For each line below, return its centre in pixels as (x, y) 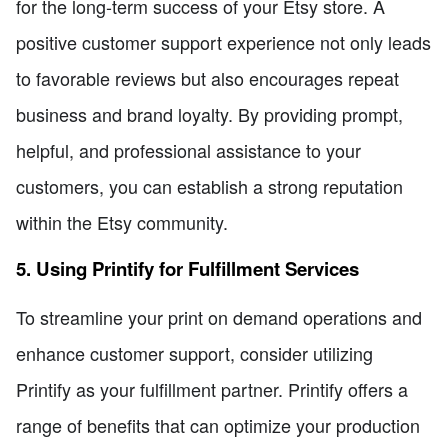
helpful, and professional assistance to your (188, 149)
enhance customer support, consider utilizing (194, 352)
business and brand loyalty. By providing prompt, (209, 113)
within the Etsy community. (122, 221)
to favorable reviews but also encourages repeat (207, 77)
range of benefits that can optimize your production (218, 424)
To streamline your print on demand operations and (219, 316)
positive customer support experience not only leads (223, 41)
